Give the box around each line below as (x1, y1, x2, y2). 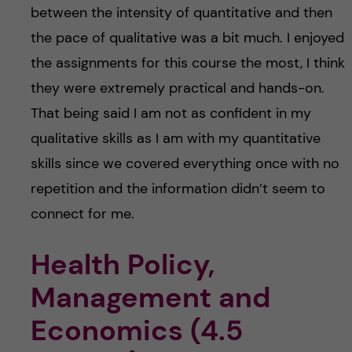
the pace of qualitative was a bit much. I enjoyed (30, 27, 344, 47)
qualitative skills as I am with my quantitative (30, 128, 321, 148)
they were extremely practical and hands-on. (30, 78, 324, 97)
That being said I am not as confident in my (30, 103, 311, 123)
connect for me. (30, 203, 134, 223)
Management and (30, 278, 270, 316)
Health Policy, (30, 245, 214, 283)
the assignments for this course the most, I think (30, 53, 345, 72)
